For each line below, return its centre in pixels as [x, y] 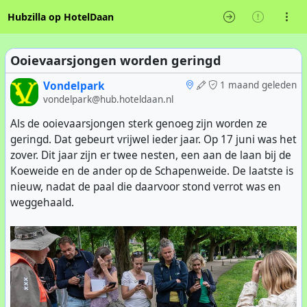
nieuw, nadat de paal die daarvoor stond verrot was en [146, 186]
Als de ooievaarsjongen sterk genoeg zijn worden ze [139, 123]
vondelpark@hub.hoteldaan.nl [108, 99]
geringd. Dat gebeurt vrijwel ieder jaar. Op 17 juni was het [153, 139]
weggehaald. [42, 202]
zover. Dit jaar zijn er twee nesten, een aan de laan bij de [151, 155]
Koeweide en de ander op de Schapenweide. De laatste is [152, 171]
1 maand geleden [258, 85]
